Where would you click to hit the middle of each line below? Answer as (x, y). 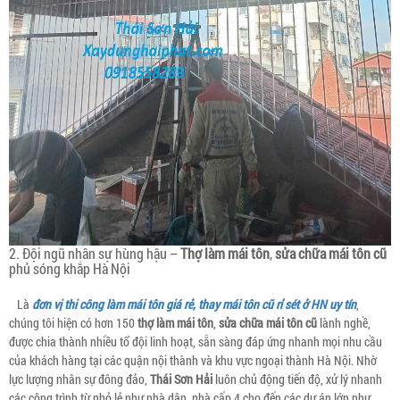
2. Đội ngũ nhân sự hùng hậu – (95, 253)
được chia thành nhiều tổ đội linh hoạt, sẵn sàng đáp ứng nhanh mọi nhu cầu (196, 342)
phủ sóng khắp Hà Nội (70, 268)
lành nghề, (344, 323)
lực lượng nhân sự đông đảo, (79, 379)
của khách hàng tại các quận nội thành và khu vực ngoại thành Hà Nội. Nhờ (193, 360)
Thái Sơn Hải (181, 379)
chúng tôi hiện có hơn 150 (73, 323)
